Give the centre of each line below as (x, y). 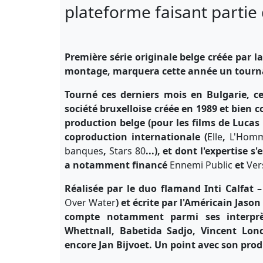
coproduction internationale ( (136, 136)
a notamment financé (117, 165)
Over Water (90, 202)
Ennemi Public (202, 165)
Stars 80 (127, 151)
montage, (89, 71)
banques (84, 151)
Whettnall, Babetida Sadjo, (133, 230)
